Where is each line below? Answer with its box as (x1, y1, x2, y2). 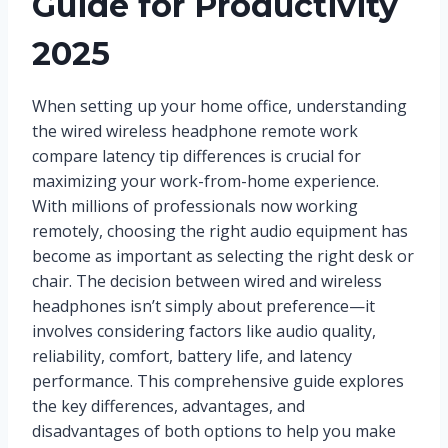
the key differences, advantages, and (32, 395, 305, 418)
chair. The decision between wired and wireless (32, 270, 382, 293)
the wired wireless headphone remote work (32, 120, 358, 143)
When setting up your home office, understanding (32, 95, 407, 118)
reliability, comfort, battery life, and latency (32, 345, 352, 368)
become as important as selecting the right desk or (32, 245, 414, 268)
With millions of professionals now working (32, 195, 358, 218)
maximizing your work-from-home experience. (32, 170, 379, 193)
